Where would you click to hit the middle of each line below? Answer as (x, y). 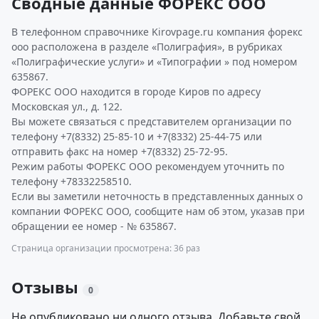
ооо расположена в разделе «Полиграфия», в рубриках (147, 47)
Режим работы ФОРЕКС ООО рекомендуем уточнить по (148, 166)
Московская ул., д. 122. (67, 106)
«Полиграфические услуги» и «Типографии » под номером (154, 62)
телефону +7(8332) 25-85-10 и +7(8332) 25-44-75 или (137, 136)
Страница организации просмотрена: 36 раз (106, 248)
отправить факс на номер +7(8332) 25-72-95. (120, 151)
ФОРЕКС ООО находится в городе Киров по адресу (136, 91)
